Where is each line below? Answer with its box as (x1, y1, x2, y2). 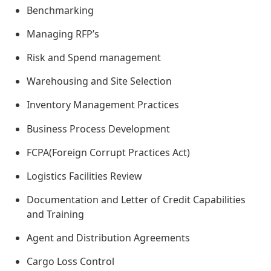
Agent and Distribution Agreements (27, 231, 190, 245)
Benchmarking (27, 4, 94, 18)
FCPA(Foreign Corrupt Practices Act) (27, 146, 190, 160)
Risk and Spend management (27, 51, 161, 65)
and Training (27, 207, 84, 221)
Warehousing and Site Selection (27, 74, 172, 88)
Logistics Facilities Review (27, 169, 142, 183)
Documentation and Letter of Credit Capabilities (27, 193, 246, 207)
